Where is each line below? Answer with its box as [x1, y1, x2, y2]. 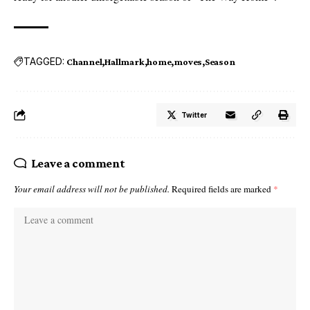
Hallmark [104, 55, 145, 67]
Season [204, 55, 235, 67]
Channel [66, 55, 102, 67]
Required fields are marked [172, 182, 273, 195]
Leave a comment [30, 156, 125, 170]
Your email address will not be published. [14, 182, 170, 195]
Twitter [181, 110, 207, 119]
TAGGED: [24, 55, 64, 68]
